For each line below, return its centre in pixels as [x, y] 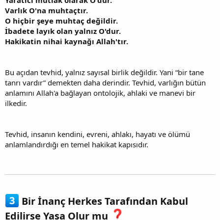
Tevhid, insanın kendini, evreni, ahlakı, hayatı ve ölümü [97, 134]
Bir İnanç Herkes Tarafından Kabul [104, 201]
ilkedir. [16, 103]
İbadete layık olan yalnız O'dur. [63, 31]
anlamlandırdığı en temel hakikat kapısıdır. [77, 145]
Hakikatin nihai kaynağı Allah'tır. [67, 41]
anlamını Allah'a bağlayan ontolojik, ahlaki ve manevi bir [100, 93]
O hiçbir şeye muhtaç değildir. [61, 21]
